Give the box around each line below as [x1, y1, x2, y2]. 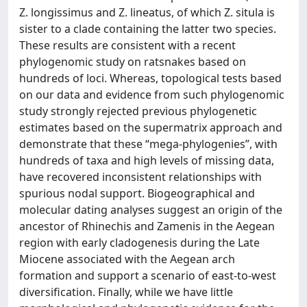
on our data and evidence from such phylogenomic [19, 87, 284, 102]
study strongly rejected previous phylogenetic [19, 103, 257, 119]
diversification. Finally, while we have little [19, 284, 233, 299]
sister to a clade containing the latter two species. [19, 21, 276, 36]
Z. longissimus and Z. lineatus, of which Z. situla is [19, 5, 275, 20]
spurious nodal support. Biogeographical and [19, 186, 255, 201]
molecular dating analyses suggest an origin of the [19, 202, 282, 217]
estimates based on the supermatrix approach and [19, 120, 282, 135]
